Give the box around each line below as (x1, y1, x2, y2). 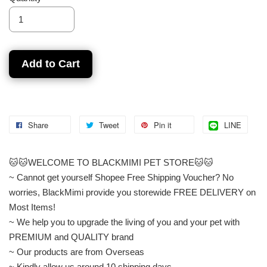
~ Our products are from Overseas (9, 246, 144, 257)
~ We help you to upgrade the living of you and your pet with (9, 216, 240, 227)
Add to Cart (21, 57, 80, 70)
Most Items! (9, 201, 55, 212)
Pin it (154, 119, 172, 131)
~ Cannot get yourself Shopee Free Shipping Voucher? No (9, 172, 234, 182)
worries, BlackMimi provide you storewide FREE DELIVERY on (9, 187, 256, 197)
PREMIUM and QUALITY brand (9, 231, 133, 242)
